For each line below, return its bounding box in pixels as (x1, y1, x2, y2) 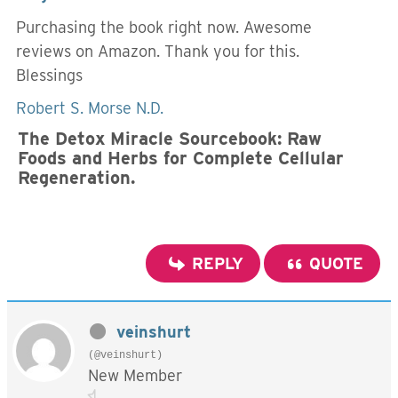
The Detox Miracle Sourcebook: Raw (18, 128, 322, 149)
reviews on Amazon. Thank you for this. (16, 42, 304, 60)
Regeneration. (18, 167, 140, 188)
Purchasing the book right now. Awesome (16, 18, 312, 36)
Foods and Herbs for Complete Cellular (18, 147, 344, 169)
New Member (88, 366, 182, 385)
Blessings (16, 66, 83, 84)
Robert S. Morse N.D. (16, 99, 163, 117)
